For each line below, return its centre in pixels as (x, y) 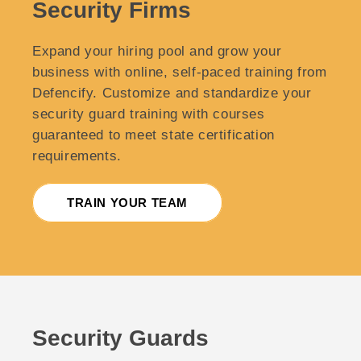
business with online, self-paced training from (180, 72)
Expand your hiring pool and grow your (157, 51)
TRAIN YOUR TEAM (127, 202)
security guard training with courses (149, 114)
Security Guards (120, 338)
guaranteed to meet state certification (154, 135)
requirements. (77, 156)
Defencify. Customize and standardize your (172, 93)
